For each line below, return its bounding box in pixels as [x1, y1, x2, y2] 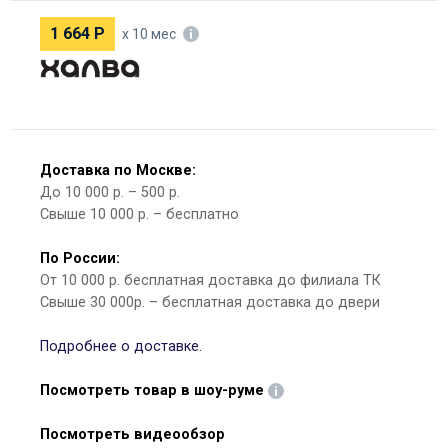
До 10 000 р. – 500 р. [40, 184, 180, 201]
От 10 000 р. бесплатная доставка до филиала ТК [40, 272, 381, 289]
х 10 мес [122, 26, 176, 42]
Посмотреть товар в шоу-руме [40, 382, 264, 399]
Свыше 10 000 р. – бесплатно [40, 206, 239, 223]
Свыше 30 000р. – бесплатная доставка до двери [40, 294, 380, 311]
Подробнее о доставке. [40, 338, 202, 355]
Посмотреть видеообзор [40, 426, 225, 443]
